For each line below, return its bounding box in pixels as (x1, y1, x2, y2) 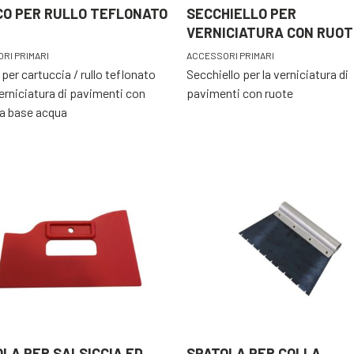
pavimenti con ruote (186, 85, 293, 101)
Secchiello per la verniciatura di (186, 66, 348, 82)
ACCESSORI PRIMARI (186, 50, 274, 62)
